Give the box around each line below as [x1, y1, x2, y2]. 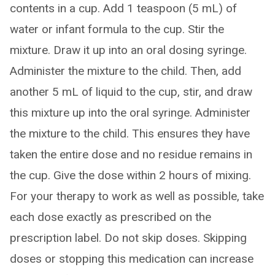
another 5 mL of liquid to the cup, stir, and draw [10, 85, 252, 99]
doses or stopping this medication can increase [10, 252, 254, 266]
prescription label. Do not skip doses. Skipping [10, 231, 247, 245]
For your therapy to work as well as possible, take [10, 189, 264, 203]
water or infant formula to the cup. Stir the [10, 22, 224, 36]
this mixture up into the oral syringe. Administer [10, 106, 250, 120]
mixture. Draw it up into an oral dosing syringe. [10, 43, 247, 57]
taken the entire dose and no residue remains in [10, 147, 252, 161]
